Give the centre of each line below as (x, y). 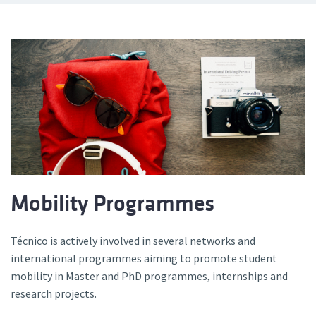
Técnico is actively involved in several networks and (133, 240)
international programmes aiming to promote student (144, 258)
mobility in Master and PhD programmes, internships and (149, 275)
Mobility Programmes (113, 203)
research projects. (54, 293)
